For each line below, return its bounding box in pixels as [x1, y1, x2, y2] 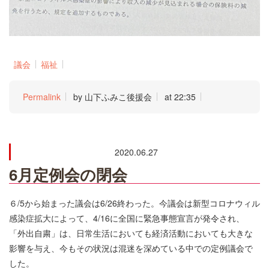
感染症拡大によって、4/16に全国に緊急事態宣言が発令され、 [9, 212, 244, 225]
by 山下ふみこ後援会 [73, 91, 152, 103]
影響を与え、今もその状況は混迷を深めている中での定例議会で [9, 242, 253, 255]
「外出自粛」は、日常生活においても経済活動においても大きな [9, 227, 253, 240]
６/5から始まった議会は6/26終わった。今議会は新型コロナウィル [9, 197, 260, 210]
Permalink [23, 91, 61, 103]
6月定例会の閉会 [9, 163, 127, 186]
